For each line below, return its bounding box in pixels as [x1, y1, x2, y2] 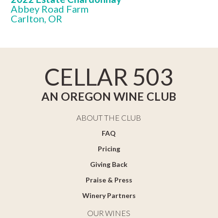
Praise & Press [85, 176, 132, 184]
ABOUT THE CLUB [76, 113, 142, 123]
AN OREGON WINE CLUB [41, 90, 177, 104]
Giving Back [90, 160, 128, 169]
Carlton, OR [11, 13, 63, 25]
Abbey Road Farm [11, 3, 89, 15]
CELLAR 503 [44, 63, 174, 91]
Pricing [97, 145, 120, 153]
